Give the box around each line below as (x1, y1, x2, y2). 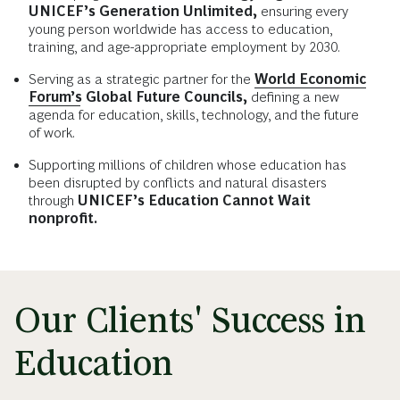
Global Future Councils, (82, 89, 247, 105)
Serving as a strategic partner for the (29, 71, 254, 87)
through (29, 193, 78, 209)
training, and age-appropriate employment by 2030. (29, 39, 340, 55)
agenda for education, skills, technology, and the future (29, 107, 359, 123)
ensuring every (257, 4, 348, 20)
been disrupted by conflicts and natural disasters (29, 175, 327, 191)
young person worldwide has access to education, (29, 21, 332, 37)
